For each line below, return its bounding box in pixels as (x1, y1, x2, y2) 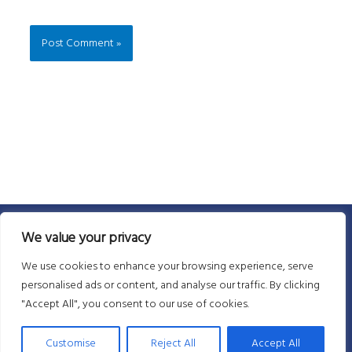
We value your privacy (21, 226, 151, 249)
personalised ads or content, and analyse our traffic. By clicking (21, 276, 320, 294)
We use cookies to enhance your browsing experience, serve (21, 257, 313, 275)
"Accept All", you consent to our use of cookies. (21, 295, 249, 313)
